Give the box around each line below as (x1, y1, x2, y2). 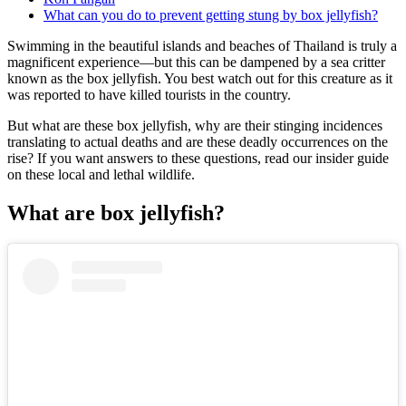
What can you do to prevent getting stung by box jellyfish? (43, 7, 378, 24)
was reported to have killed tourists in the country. (7, 87, 291, 103)
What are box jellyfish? (7, 200, 225, 225)
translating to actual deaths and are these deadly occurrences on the (7, 134, 388, 150)
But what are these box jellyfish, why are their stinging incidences (7, 118, 382, 134)
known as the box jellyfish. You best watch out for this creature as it (7, 71, 392, 87)
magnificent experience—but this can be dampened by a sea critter (7, 54, 385, 71)
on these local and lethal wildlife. (7, 167, 195, 183)
